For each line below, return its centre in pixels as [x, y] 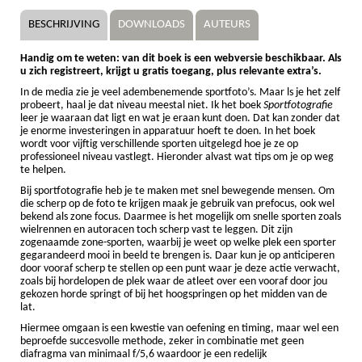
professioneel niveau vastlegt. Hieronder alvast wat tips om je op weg [177, 157]
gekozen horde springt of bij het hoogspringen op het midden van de [174, 294]
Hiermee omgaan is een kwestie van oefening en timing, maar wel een [179, 328]
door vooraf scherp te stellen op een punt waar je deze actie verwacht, [180, 268]
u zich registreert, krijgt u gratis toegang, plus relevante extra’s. [171, 71]
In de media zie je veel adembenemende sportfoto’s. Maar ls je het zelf [180, 92]
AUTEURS [227, 24]
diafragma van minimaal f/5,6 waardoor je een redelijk [143, 354]
